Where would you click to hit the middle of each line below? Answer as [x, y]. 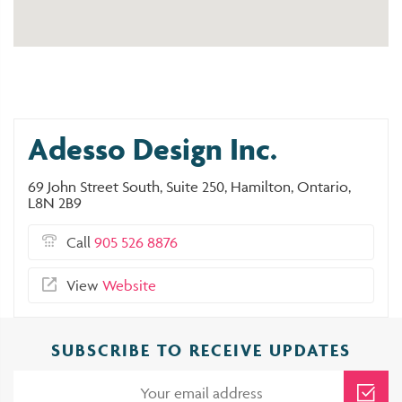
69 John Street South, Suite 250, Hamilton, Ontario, [189, 187]
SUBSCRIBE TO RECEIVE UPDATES [201, 350]
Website [129, 285]
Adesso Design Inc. [153, 149]
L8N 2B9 [55, 203]
